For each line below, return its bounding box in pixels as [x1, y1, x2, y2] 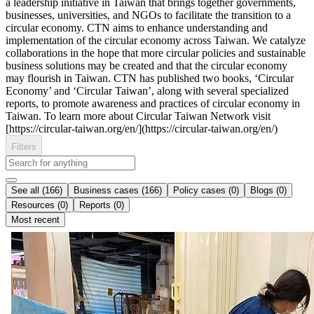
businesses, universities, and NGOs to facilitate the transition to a [6, 9, 291, 22]
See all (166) [11, 185, 62, 196]
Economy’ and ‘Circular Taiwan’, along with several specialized [6, 85, 289, 97]
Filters [11, 142, 36, 153]
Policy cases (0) [173, 185, 239, 196]
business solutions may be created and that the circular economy [6, 60, 287, 72]
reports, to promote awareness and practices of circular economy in [6, 97, 300, 110]
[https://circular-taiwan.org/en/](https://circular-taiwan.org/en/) [6, 123, 278, 135]
